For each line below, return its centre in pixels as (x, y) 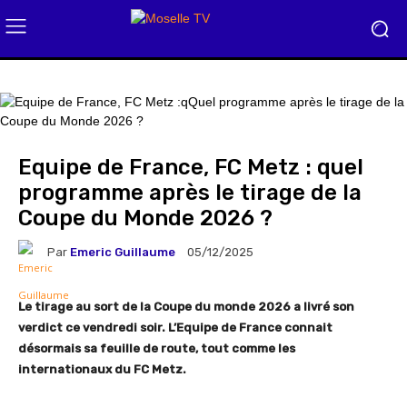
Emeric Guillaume (123, 252)
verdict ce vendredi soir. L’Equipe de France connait (175, 328)
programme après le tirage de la (190, 193)
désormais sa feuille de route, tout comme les (157, 348)
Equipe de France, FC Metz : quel (191, 167)
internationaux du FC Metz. (102, 369)
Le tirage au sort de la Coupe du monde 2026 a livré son (186, 307)
